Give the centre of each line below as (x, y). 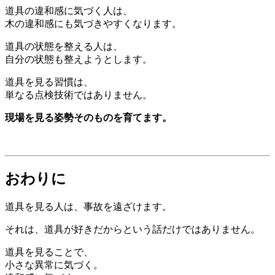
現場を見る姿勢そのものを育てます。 (88, 117)
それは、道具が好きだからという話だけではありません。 (133, 229)
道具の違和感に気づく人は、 (69, 10)
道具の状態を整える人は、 (64, 46)
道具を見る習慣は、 (49, 82)
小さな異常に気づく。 (54, 265)
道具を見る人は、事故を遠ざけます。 (88, 206)
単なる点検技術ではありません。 (79, 95)
